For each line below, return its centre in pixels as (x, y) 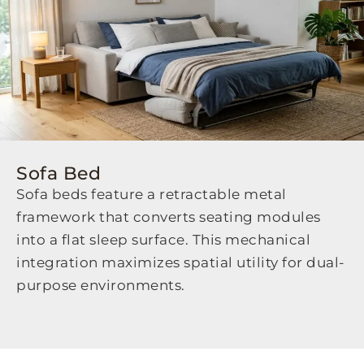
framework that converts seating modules (169, 217)
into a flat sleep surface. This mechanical (163, 240)
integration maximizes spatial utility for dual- (181, 263)
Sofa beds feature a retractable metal (152, 195)
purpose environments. (101, 286)
